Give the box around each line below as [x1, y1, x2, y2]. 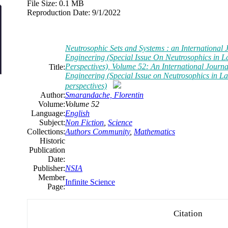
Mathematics [134, 127, 175, 136]
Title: [49, 62, 65, 71]
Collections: [27, 127, 65, 136]
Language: [31, 108, 65, 118]
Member [38, 173, 65, 182]
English [65, 108, 90, 118]
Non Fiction [65, 118, 104, 127]
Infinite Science [65, 177, 115, 186]
